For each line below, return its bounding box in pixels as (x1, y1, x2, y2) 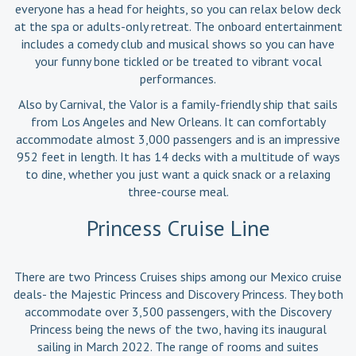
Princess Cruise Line (86, 212, 270, 242)
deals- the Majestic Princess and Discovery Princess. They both (13, 285, 343, 302)
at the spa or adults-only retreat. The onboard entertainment (14, 17, 342, 34)
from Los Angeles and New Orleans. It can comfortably (30, 113, 326, 130)
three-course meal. (127, 183, 229, 199)
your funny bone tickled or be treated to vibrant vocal (34, 52, 322, 69)
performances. (140, 70, 216, 87)
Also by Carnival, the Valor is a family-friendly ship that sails (18, 95, 338, 112)
